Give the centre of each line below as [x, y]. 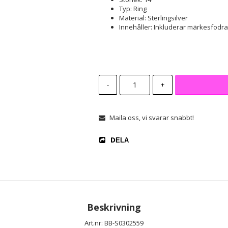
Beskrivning [114, 207]
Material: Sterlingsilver [153, 18]
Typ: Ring [133, 8]
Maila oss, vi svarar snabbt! [151, 117]
